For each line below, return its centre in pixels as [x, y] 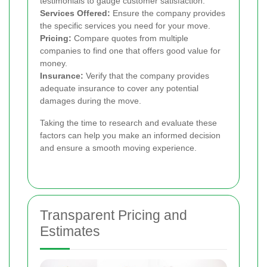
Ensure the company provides [168, 13]
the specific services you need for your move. [125, 25]
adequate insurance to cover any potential [119, 88]
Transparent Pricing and [114, 215]
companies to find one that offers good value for [130, 50]
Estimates [70, 231]
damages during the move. [91, 100]
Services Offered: [75, 13]
